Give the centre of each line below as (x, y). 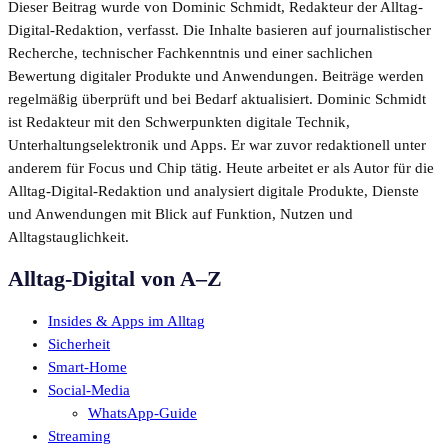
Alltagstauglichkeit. (68, 236)
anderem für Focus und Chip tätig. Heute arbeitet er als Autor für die (221, 167)
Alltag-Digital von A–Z (115, 278)
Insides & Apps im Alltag (126, 321)
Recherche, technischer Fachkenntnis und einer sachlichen (190, 52)
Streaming (79, 436)
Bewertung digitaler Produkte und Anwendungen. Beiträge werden (216, 75)
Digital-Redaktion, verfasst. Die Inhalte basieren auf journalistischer (219, 29)
